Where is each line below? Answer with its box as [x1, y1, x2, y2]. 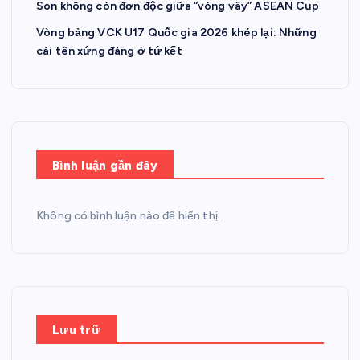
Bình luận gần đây [52, 158, 158, 174]
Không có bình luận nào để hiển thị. [36, 209, 221, 223]
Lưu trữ [52, 323, 100, 338]
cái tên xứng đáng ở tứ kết [36, 44, 182, 59]
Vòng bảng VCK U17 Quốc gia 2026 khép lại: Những [36, 26, 317, 40]
